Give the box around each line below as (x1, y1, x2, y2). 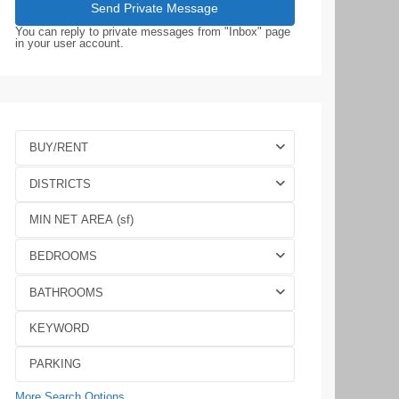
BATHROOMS (29, 286, 103, 299)
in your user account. (15, 37, 124, 50)
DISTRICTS (29, 177, 91, 191)
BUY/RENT (29, 141, 88, 154)
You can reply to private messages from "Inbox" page (15, 25, 290, 38)
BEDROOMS (29, 249, 97, 263)
